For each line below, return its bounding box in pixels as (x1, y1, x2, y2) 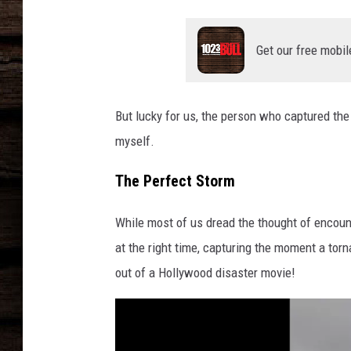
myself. (115, 133, 154, 150)
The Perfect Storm (115, 172, 235, 191)
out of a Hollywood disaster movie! (115, 265, 295, 281)
